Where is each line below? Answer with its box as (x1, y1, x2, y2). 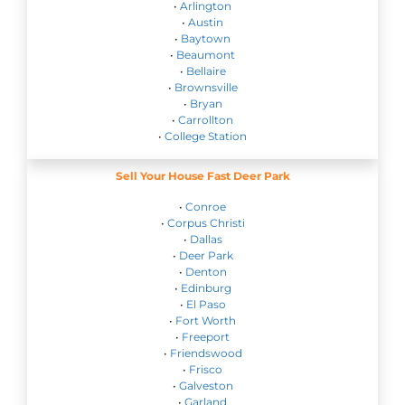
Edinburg (180, 281, 231, 296)
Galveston (178, 379, 233, 393)
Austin (188, 15, 223, 30)
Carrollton (178, 113, 233, 127)
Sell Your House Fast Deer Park (115, 169, 290, 184)
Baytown (181, 32, 231, 46)
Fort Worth (175, 314, 236, 328)
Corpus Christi (166, 216, 245, 231)
